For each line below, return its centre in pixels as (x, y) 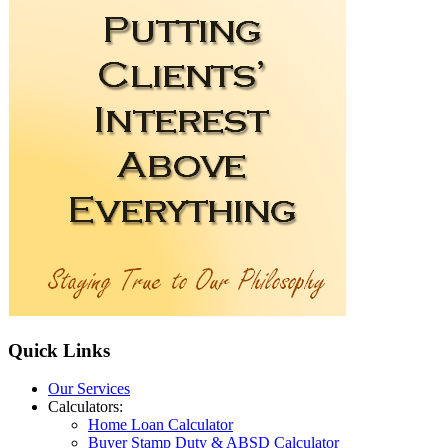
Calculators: (85, 407)
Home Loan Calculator (160, 425)
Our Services (89, 389)
